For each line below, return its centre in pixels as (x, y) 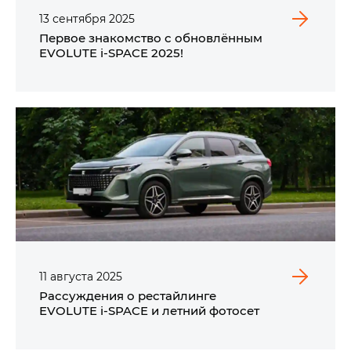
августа (72, 277)
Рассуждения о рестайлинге (128, 296)
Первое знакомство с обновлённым (151, 38)
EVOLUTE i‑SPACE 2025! (111, 53)
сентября (79, 19)
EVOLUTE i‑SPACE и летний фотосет (149, 311)
